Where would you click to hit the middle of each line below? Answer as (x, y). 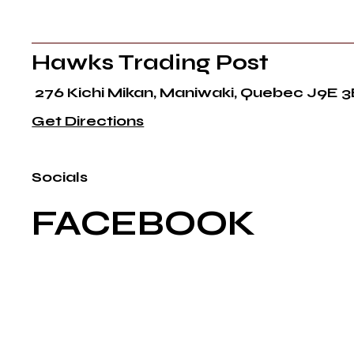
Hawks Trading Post (151, 63)
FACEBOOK (144, 223)
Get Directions (88, 121)
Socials (60, 177)
